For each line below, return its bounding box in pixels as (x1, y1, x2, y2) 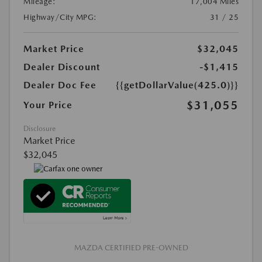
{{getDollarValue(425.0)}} (116, 80, 239, 91)
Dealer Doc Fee (23, 80, 96, 91)
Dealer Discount (23, 61, 100, 73)
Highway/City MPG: (23, 13, 97, 22)
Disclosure (23, 125, 56, 133)
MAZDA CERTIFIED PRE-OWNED (74, 243, 188, 253)
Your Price (23, 99, 73, 111)
